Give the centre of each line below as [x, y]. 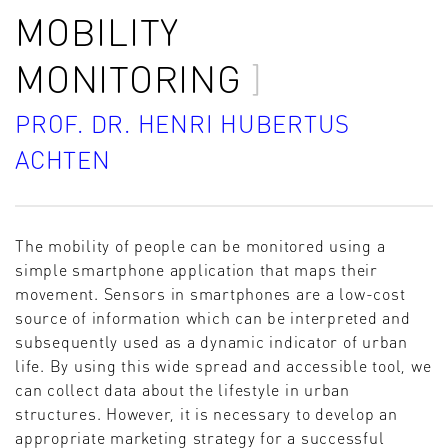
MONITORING [128, 79]
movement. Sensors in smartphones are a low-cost [210, 294]
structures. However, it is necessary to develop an [206, 414]
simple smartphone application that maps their [196, 270]
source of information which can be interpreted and [213, 318]
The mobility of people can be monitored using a [200, 246]
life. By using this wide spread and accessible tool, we [223, 366]
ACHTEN [63, 159]
